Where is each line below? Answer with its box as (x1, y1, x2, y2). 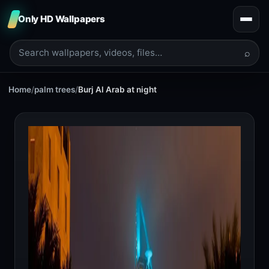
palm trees (34, 85, 75, 94)
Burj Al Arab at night (78, 85, 157, 94)
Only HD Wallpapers (18, 13, 105, 25)
